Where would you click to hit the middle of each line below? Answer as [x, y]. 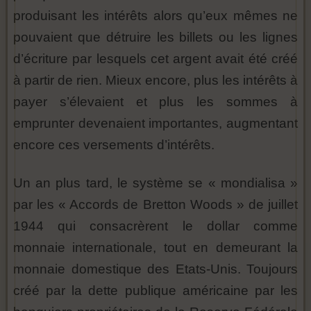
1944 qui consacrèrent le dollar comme [155, 226]
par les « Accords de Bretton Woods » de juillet [155, 204]
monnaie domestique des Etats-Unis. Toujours [155, 269]
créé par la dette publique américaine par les [155, 290]
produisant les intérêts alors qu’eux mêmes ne [155, 15]
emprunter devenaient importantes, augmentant [155, 123]
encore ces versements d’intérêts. [114, 144]
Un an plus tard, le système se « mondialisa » [155, 183]
